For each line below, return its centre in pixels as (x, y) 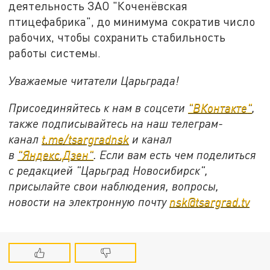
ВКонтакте (220, 108)
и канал (151, 139)
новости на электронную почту (89, 202)
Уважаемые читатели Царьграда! (94, 80)
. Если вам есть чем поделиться (175, 155)
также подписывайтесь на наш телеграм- (116, 124)
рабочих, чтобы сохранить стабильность (117, 37)
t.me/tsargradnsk (86, 139)
